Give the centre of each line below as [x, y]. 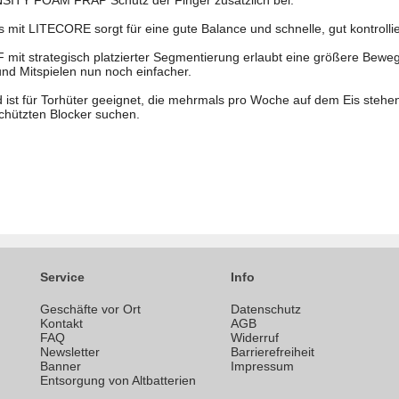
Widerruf [255, 338]
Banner [61, 366]
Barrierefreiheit [273, 352]
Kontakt [61, 324]
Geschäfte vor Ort [90, 309]
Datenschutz [266, 309]
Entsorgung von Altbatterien [118, 381]
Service [62, 277]
